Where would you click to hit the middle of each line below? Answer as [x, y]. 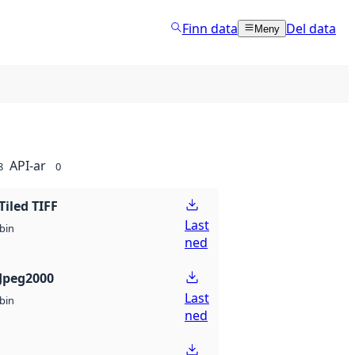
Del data [311, 28]
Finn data [210, 28]
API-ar [28, 166]
